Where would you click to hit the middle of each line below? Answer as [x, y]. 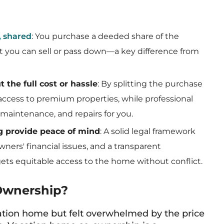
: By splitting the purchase [150, 84]
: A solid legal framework [148, 131]
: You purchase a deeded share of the [105, 36]
